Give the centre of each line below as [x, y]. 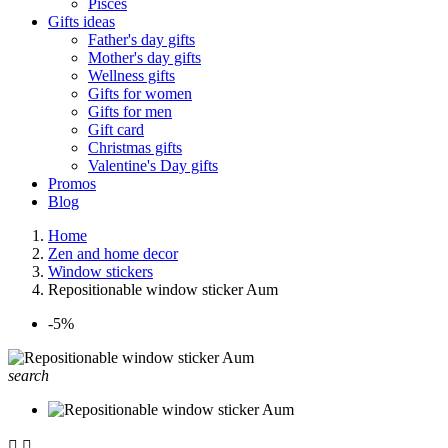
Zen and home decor [113, 253]
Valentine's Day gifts [153, 165]
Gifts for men [130, 111]
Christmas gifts [135, 147]
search [28, 375]
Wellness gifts [131, 75]
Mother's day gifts [144, 57]
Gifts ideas [81, 21]
